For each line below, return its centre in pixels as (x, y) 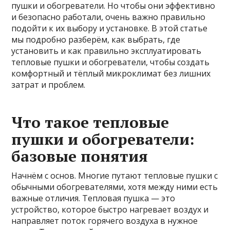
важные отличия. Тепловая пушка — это (93, 198)
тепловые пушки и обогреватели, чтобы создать (111, 62)
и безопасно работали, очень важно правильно (109, 17)
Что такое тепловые (90, 122)
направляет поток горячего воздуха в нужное (105, 221)
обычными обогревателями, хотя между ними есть (115, 187)
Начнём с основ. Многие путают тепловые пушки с (115, 175)
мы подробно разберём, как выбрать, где (96, 39)
